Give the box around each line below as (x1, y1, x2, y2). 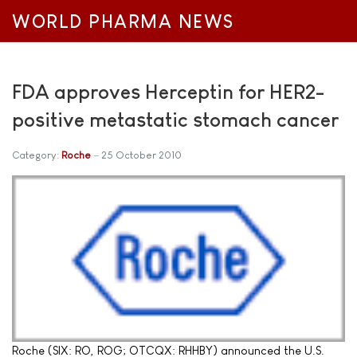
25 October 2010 (101, 149, 182, 161)
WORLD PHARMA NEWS (12, 12, 234, 32)
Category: (12, 149, 61, 161)
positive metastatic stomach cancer (12, 108, 339, 131)
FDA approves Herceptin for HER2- (12, 80, 324, 103)
